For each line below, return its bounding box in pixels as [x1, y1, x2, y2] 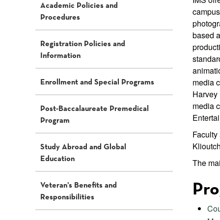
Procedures [40, 12, 80, 22]
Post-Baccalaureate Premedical [40, 103, 149, 113]
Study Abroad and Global [40, 141, 126, 151]
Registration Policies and [40, 38, 125, 48]
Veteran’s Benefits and [40, 180, 117, 190]
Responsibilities [40, 192, 94, 201]
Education [40, 153, 75, 163]
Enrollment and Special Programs [40, 77, 154, 86]
